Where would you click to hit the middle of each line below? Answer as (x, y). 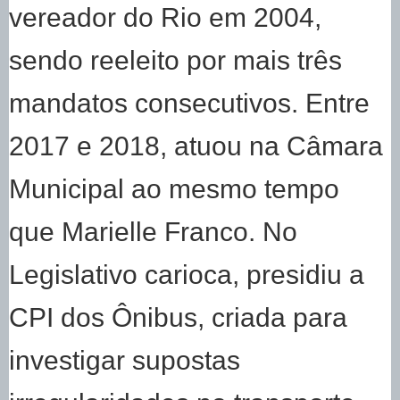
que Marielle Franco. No (153, 232)
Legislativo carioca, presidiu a (187, 275)
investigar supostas (125, 360)
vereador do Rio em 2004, (165, 17)
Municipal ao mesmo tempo (174, 189)
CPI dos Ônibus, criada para (178, 317)
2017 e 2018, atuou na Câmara (196, 146)
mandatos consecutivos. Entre (189, 103)
